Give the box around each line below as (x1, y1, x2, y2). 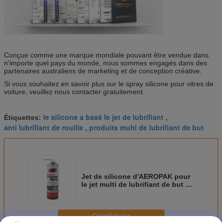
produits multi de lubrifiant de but (89, 122, 204, 132)
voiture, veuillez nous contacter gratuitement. (4, 87, 145, 96)
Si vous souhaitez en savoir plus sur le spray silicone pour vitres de (4, 79, 214, 88)
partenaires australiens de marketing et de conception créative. (4, 66, 202, 75)
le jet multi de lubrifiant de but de (81, 180, 194, 188)
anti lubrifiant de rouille (4, 122, 83, 132)
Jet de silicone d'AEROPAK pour (81, 172, 190, 180)
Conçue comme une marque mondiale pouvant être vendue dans (4, 51, 209, 59)
